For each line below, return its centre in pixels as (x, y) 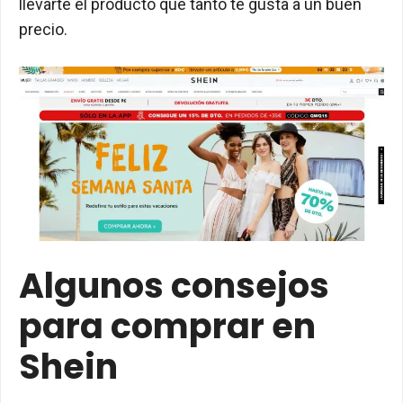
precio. (43, 29)
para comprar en (167, 326)
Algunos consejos (174, 286)
